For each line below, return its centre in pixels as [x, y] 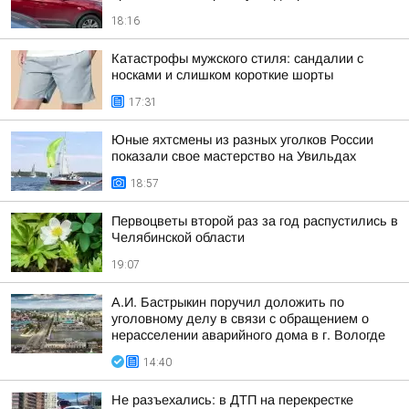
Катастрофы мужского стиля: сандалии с [237, 58]
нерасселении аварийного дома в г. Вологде [248, 335]
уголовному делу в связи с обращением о [240, 319]
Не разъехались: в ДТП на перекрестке [232, 400]
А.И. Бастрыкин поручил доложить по [228, 302]
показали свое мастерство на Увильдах [234, 156]
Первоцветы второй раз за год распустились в [255, 221]
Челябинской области [178, 237]
